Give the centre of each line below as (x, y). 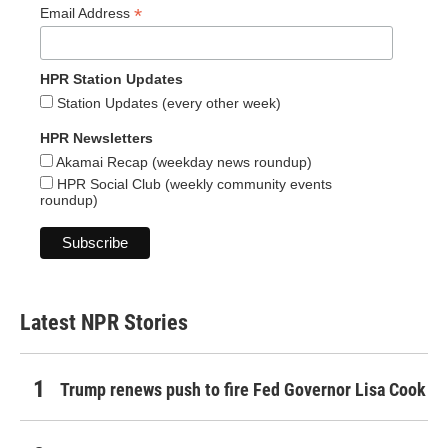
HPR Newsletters (96, 138)
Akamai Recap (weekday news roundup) (182, 162)
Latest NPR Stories (104, 323)
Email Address (87, 13)
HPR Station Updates (111, 79)
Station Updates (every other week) (167, 103)
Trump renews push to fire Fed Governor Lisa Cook (243, 390)
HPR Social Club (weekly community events (192, 184)
